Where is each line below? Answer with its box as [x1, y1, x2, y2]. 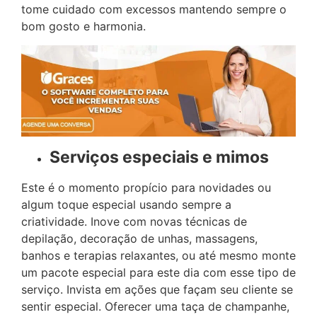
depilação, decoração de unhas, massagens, [21, 231, 258, 246]
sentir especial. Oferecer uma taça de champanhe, [21, 299, 289, 314]
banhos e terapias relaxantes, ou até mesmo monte [21, 248, 296, 263]
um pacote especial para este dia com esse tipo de [21, 265, 296, 280]
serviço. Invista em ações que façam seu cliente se [21, 282, 293, 297]
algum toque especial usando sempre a [21, 197, 231, 212]
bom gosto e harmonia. [21, 19, 146, 34]
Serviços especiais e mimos [50, 147, 269, 168]
